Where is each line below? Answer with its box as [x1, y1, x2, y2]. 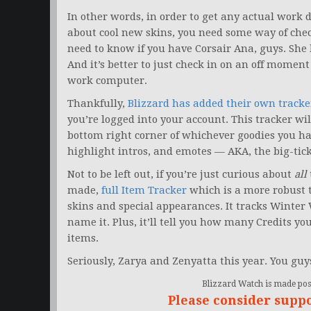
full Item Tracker [101, 184, 187, 197]
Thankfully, [67, 97, 128, 110]
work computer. [67, 74, 147, 87]
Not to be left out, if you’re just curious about [67, 168, 294, 181]
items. [67, 232, 99, 245]
